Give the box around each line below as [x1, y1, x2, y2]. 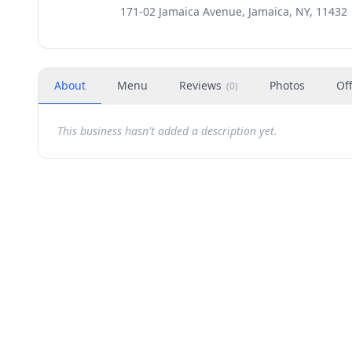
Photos [269, 78, 305, 93]
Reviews [179, 78, 222, 93]
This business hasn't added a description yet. [57, 123, 277, 138]
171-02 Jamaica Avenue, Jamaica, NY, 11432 [120, 4, 347, 19]
